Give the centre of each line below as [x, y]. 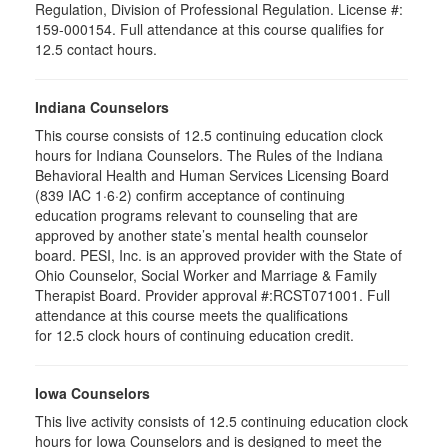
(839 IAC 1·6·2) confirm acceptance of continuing [190, 195]
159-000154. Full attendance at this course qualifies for [209, 29]
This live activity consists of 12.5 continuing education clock [221, 421]
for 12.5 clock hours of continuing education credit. [194, 335]
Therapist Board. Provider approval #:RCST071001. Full [212, 295]
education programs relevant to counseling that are [196, 215]
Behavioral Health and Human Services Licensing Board [212, 175]
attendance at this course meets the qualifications [191, 315]
